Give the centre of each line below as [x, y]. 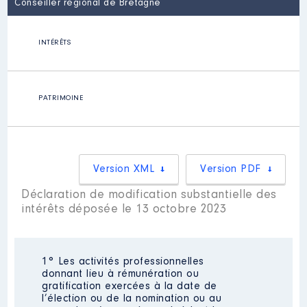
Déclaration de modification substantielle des [149, 195]
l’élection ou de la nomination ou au [132, 299]
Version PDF [231, 169]
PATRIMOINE [61, 98]
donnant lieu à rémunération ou [121, 274]
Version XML [124, 169]
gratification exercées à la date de [130, 286]
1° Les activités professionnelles [123, 262]
